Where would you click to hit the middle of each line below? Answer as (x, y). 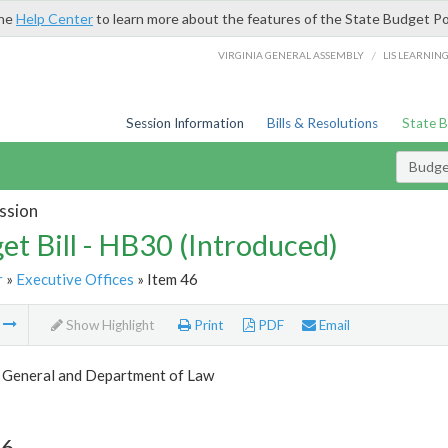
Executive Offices (74, 278)
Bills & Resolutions (323, 123)
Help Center (54, 18)
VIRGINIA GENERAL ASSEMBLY (291, 54)
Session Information (184, 123)
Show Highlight (108, 325)
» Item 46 (165, 278)
